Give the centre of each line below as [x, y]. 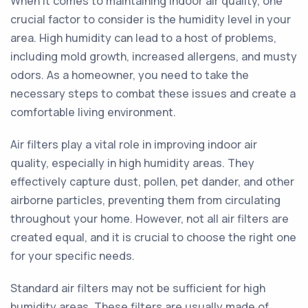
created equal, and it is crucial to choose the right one [153, 237]
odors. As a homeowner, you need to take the [130, 75]
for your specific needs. [73, 256]
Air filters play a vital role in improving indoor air [134, 144]
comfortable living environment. [93, 112]
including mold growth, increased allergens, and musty [154, 56]
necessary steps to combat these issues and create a [153, 93]
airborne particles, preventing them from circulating [145, 200]
